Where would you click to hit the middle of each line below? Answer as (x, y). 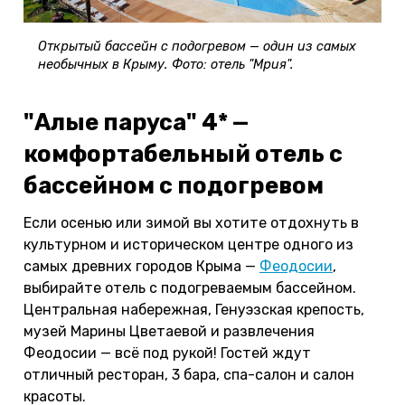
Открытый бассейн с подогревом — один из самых (197, 46)
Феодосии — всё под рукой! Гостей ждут (167, 353)
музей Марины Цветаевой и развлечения (169, 331)
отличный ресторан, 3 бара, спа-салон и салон (189, 374)
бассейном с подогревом (174, 185)
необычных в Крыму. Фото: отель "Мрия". (166, 64)
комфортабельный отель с (183, 153)
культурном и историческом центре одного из (188, 244)
